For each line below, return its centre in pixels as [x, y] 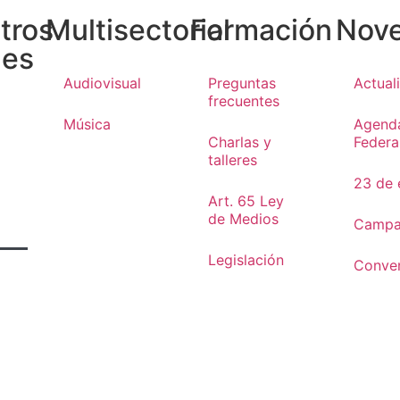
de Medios [244, 219]
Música [87, 124]
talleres [233, 160]
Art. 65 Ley [246, 201]
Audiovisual [102, 83]
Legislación [246, 260]
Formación [262, 30]
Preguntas [242, 83]
